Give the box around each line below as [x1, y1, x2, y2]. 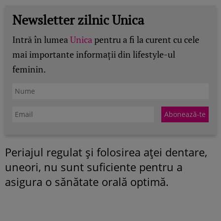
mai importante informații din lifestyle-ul [12, 48, 175, 60]
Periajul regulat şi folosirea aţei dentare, [5, 144, 207, 159]
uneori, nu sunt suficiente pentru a [5, 159, 183, 174]
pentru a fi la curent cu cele [92, 33, 199, 45]
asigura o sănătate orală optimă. [5, 174, 169, 189]
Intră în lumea [12, 33, 70, 45]
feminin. [12, 63, 46, 75]
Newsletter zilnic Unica [12, 11, 144, 28]
